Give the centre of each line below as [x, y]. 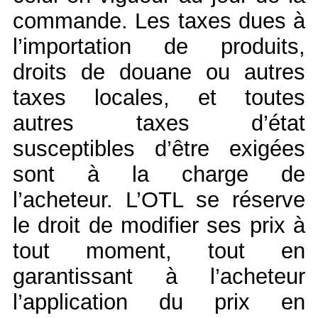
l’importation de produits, [159, 46]
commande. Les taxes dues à [159, 21]
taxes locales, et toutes [159, 97]
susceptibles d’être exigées [159, 148]
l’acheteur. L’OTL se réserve [159, 199]
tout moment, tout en [159, 251]
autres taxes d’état [159, 123]
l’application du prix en [159, 302]
